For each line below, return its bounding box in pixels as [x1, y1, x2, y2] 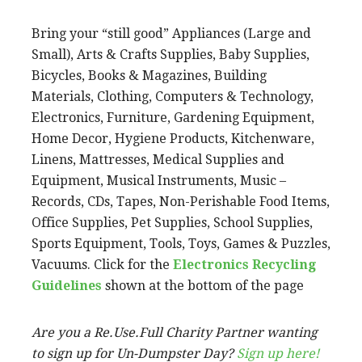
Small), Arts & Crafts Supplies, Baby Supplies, [32, 46, 309, 62]
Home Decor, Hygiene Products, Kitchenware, [32, 130, 314, 146]
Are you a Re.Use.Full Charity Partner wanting [32, 324, 318, 340]
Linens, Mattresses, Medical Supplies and [32, 151, 284, 167]
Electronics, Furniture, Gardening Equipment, [32, 109, 314, 125]
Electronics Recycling [173, 256, 316, 272]
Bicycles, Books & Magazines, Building [32, 67, 267, 83]
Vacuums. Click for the [32, 256, 173, 272]
